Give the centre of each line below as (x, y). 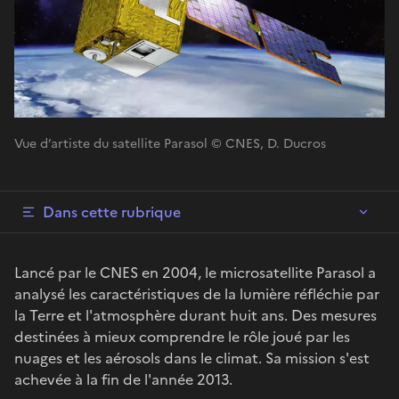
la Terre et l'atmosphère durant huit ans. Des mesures (195, 315)
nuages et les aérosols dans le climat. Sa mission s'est (192, 358)
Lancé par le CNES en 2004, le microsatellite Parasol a (195, 272)
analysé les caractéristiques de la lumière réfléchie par (197, 293)
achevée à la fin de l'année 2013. (123, 379)
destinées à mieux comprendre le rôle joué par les (182, 336)
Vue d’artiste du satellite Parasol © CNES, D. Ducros (170, 143)
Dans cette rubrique (112, 212)
